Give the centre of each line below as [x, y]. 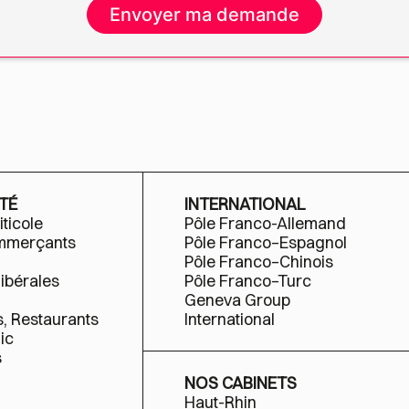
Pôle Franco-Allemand [265, 223]
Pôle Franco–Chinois [258, 262]
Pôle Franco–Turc [247, 281]
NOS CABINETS [240, 383]
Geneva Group [237, 300]
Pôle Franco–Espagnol [265, 242]
